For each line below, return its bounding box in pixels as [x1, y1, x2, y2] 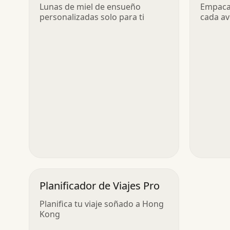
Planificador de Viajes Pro [40, 178, 160, 193]
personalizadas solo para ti [40, 11, 144, 23]
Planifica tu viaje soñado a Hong [40, 198, 164, 209]
